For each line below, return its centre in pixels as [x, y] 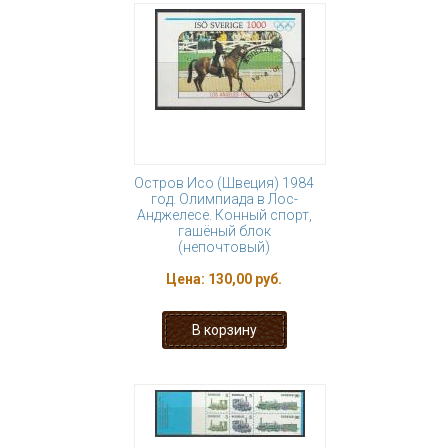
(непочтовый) [224, 247]
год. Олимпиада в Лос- [224, 199]
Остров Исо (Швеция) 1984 [224, 183]
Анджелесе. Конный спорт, [224, 215]
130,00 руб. [245, 279]
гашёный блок [224, 231]
